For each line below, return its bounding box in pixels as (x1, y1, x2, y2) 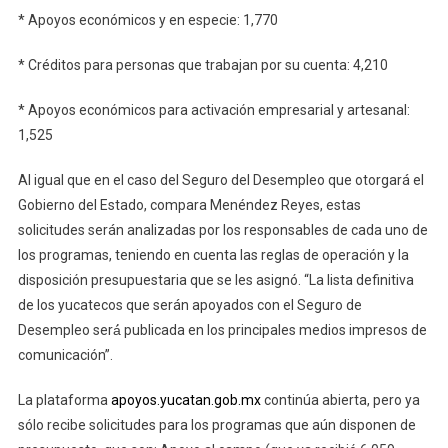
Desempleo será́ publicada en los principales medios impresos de (17, 321, 427, 338)
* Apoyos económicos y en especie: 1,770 (17, 11, 278, 28)
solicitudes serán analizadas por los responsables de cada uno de (17, 221, 428, 238)
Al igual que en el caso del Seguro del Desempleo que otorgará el (17, 171, 424, 188)
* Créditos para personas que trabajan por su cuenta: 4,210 (17, 56, 388, 73)
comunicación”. (17, 346, 113, 363)
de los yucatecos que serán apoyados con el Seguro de (17, 296, 362, 313)
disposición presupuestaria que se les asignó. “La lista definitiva (17, 271, 414, 288)
